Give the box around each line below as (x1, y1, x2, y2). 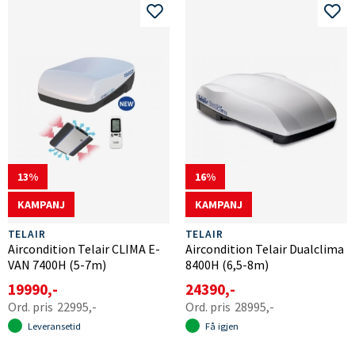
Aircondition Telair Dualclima (185, 240, 344, 257)
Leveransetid (27, 319, 81, 332)
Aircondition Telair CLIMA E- (7, 240, 160, 257)
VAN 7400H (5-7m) (7, 256, 106, 273)
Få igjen (204, 319, 239, 332)
